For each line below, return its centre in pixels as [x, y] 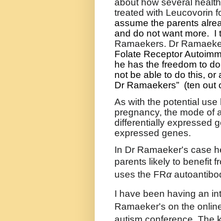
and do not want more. [162, 33]
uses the [134, 175]
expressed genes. [153, 133]
